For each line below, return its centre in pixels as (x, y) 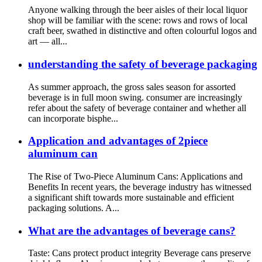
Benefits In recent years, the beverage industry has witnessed (140, 187)
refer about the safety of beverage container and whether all (137, 108)
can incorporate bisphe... (73, 118)
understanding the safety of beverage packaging (143, 64)
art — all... (48, 42)
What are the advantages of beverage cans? (132, 230)
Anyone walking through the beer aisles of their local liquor (138, 10)
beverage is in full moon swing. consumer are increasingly (135, 97)
